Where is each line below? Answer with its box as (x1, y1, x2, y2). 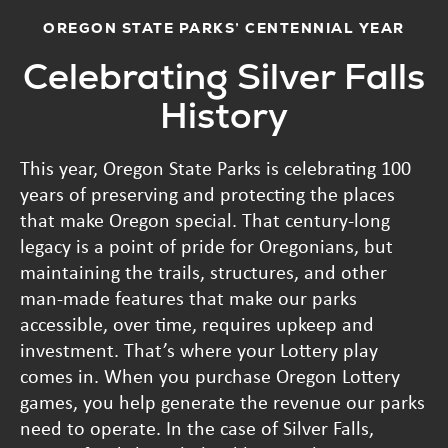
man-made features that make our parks (20, 283, 357, 311)
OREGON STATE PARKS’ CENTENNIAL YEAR (43, 18, 405, 37)
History (160, 91, 288, 139)
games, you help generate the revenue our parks (20, 387, 425, 415)
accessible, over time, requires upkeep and (20, 309, 374, 337)
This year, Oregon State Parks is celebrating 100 (20, 153, 411, 181)
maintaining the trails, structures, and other (20, 257, 387, 285)
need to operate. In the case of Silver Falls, (20, 413, 374, 441)
